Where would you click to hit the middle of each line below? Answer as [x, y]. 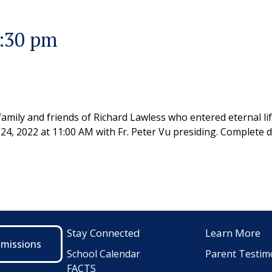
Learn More [233, 233]
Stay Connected [103, 233]
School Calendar [103, 254]
